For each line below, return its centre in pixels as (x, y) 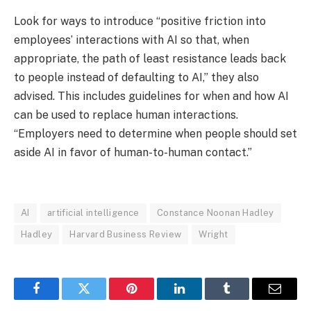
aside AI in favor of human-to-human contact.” (133, 153)
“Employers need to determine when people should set (155, 134)
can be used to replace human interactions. (126, 115)
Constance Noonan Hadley (215, 213)
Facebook (59, 299)
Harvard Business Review (126, 235)
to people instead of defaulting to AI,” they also (136, 78)
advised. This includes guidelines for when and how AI (151, 96)
